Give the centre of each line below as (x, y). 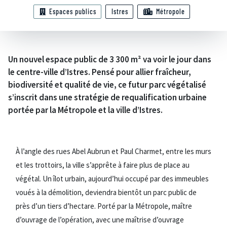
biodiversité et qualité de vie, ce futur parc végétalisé (107, 85)
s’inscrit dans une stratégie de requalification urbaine (107, 97)
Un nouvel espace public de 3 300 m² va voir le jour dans (110, 59)
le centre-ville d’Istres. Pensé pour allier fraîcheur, (100, 72)
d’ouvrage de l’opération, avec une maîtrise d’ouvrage (100, 220)
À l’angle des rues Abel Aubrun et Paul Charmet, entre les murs (113, 151)
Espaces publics (72, 11)
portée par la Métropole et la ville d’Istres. (85, 110)
